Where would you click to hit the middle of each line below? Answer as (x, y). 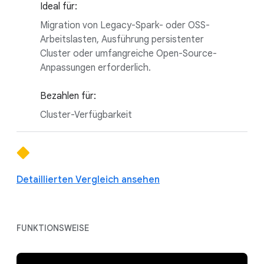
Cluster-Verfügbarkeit (86, 115)
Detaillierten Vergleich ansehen (88, 179)
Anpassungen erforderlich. (95, 67)
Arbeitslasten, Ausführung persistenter (122, 39)
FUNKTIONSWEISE (53, 228)
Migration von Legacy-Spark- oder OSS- (125, 25)
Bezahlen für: (68, 96)
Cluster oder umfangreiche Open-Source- (128, 53)
